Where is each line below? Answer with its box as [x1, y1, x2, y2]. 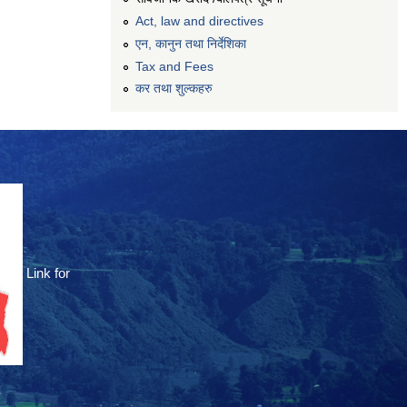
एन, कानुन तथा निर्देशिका [135, 35, 246, 51]
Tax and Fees [135, 58, 213, 74]
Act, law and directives [135, 13, 263, 28]
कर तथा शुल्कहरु [135, 81, 213, 96]
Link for [26, 265, 70, 282]
